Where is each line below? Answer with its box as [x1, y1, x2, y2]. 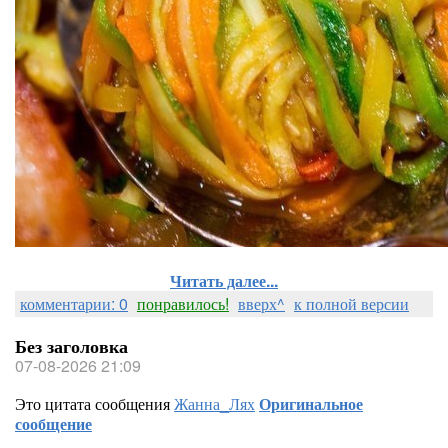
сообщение [15, 412, 92, 435]
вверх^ [238, 292, 285, 315]
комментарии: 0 [20, 292, 128, 315]
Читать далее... [170, 269, 278, 292]
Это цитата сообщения [15, 392, 174, 415]
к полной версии [294, 292, 409, 315]
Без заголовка [15, 333, 128, 359]
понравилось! [137, 292, 229, 315]
